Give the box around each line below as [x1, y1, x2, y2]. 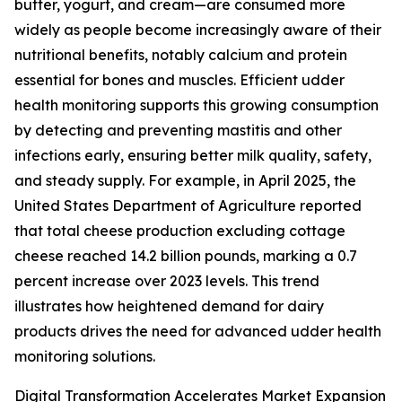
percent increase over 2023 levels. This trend [14, 272, 319, 291]
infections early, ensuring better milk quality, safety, [14, 146, 371, 165]
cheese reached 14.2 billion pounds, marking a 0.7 [14, 247, 357, 266]
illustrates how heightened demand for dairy [14, 297, 324, 316]
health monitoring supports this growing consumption [14, 96, 379, 115]
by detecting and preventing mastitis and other [14, 121, 342, 140]
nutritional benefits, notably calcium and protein [14, 46, 347, 65]
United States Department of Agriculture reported [14, 197, 362, 215]
